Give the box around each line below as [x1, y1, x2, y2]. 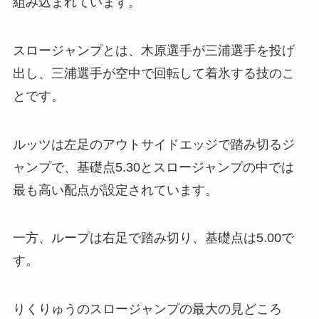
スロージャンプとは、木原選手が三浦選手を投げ [12, 43, 295, 58]
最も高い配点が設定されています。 [12, 182, 218, 197]
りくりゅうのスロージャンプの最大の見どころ [12, 302, 282, 317]
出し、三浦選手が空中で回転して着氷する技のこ [12, 66, 295, 80]
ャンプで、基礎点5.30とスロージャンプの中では [12, 159, 294, 174]
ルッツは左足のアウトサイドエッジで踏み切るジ [12, 137, 295, 152]
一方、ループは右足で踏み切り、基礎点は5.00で [12, 231, 294, 246]
